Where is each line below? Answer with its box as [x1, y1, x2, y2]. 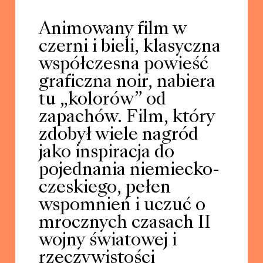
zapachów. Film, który [38, 109, 215, 126]
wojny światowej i [38, 232, 177, 249]
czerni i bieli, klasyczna [38, 39, 221, 56]
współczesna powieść [38, 56, 208, 73]
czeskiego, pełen [38, 180, 171, 197]
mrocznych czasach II [38, 215, 211, 232]
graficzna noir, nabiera [38, 74, 215, 91]
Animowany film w [38, 21, 186, 38]
